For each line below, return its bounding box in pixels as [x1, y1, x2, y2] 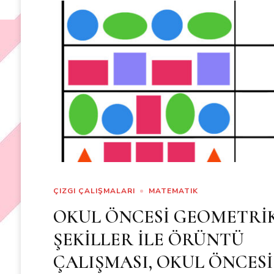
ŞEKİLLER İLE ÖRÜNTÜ [53, 228, 245, 251]
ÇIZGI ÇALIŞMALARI [53, 186, 136, 196]
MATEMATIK [149, 186, 199, 196]
